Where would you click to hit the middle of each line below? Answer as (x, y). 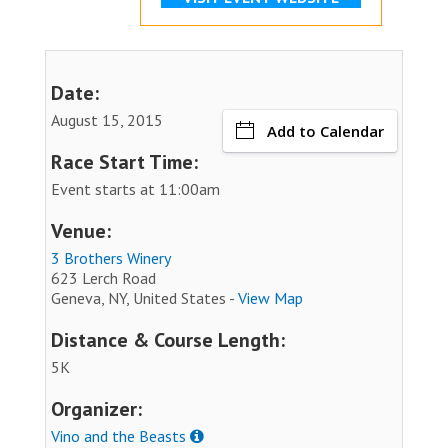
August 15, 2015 (107, 119)
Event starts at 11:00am (135, 188)
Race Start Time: (124, 161)
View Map (270, 297)
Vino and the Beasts (118, 435)
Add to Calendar (325, 130)
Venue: (81, 230)
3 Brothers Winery (111, 257)
